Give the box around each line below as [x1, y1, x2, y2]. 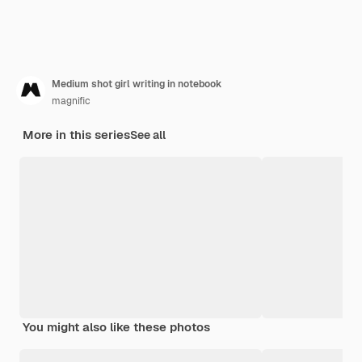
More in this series [23, 126, 130, 142]
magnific [52, 94, 90, 107]
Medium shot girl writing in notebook [52, 77, 222, 90]
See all [130, 127, 166, 142]
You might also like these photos [23, 318, 210, 335]
